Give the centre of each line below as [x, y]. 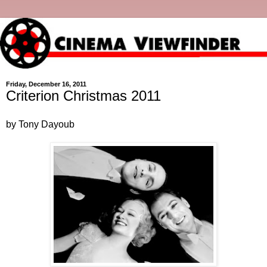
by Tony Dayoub [40, 124]
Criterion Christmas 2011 [83, 96]
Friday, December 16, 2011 [46, 84]
